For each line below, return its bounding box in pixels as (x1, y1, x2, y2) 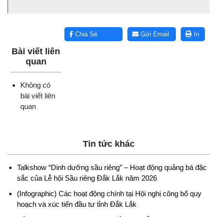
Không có (20, 81, 50, 90)
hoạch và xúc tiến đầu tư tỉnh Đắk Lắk (17, 200, 137, 209)
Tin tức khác (82, 139, 135, 149)
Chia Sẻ (73, 31, 97, 38)
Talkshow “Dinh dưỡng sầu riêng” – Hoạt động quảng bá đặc (17, 163, 207, 172)
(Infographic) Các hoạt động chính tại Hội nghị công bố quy (17, 189, 201, 198)
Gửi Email (139, 31, 169, 38)
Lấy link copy (4, 17, 46, 26)
